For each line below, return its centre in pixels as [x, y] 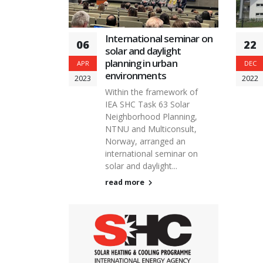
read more [126, 183]
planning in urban [141, 63]
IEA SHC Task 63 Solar [147, 104]
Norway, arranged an [145, 141]
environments [136, 76]
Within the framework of [151, 92]
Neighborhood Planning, [151, 117]
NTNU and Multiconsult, [151, 129]
